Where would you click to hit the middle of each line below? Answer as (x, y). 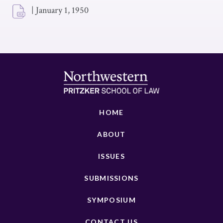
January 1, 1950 (62, 10)
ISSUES (111, 156)
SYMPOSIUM (111, 200)
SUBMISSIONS (111, 178)
